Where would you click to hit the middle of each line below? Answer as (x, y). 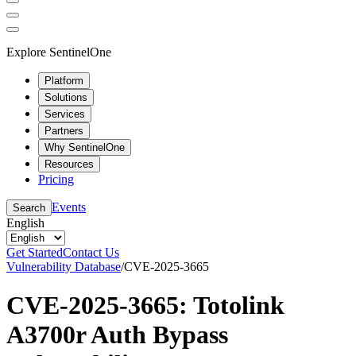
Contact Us (91, 252)
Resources (69, 164)
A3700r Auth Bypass (117, 334)
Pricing (56, 179)
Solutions (66, 97)
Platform (64, 80)
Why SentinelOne (85, 147)
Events (69, 207)
